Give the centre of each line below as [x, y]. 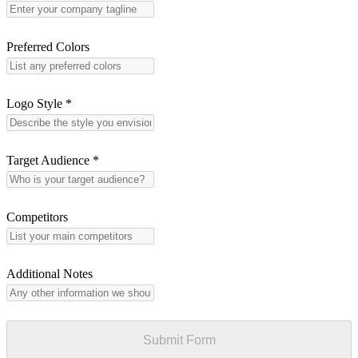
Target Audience [50, 161]
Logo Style [36, 104]
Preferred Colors [48, 47]
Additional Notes [50, 274]
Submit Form [179, 340]
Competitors [37, 217]
